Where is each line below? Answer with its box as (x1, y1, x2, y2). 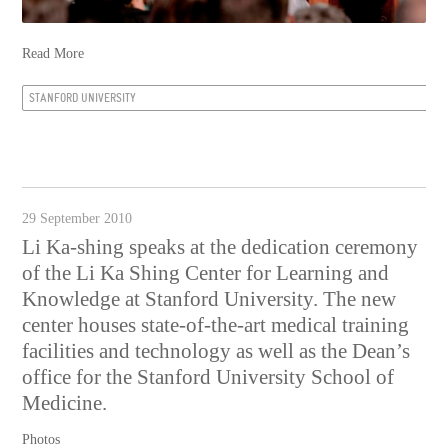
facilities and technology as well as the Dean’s (22, 338, 411, 363)
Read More (22, 45, 85, 61)
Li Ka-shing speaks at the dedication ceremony (22, 234, 419, 259)
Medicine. (22, 390, 108, 415)
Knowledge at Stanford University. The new (22, 286, 397, 311)
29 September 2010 (22, 210, 133, 226)
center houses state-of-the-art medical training (22, 312, 410, 337)
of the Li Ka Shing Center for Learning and (22, 260, 390, 285)
